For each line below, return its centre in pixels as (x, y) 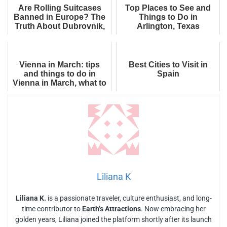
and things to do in (60, 73)
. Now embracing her (173, 209)
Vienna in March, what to (60, 83)
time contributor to (52, 209)
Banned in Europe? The (60, 17)
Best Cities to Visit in (168, 64)
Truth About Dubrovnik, (60, 26)
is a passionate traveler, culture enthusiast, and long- (129, 198)
